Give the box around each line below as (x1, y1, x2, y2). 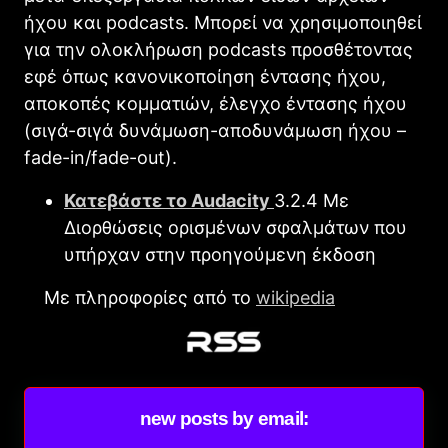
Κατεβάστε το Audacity (64, 189, 274, 211)
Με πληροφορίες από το (24, 286, 256, 308)
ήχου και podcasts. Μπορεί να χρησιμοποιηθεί (24, 11, 422, 33)
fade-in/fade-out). (24, 146, 177, 168)
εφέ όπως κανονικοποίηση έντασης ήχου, (24, 65, 386, 87)
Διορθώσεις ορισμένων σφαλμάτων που (64, 216, 407, 238)
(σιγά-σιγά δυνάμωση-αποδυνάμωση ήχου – (24, 119, 406, 141)
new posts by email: (139, 407, 309, 429)
